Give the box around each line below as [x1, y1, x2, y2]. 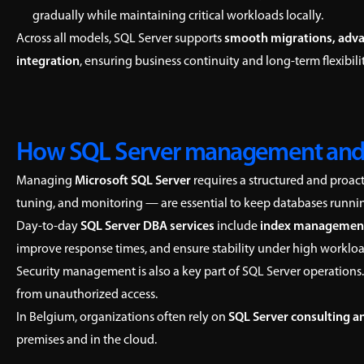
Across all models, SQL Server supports [16, 32, 224, 45]
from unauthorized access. [16, 288, 158, 301]
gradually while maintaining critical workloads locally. [32, 10, 323, 23]
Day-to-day [16, 220, 80, 233]
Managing [16, 175, 75, 188]
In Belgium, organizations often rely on [16, 311, 228, 324]
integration [16, 55, 80, 68]
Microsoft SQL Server [75, 175, 191, 188]
